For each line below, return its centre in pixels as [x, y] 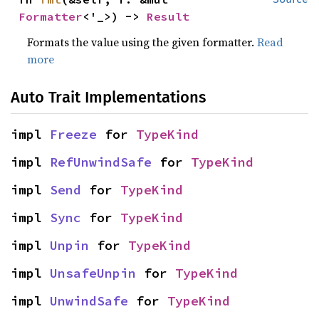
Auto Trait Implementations [108, 97]
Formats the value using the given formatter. [142, 42]
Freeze [73, 134]
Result [168, 16]
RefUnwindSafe [101, 162]
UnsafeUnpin [93, 273]
